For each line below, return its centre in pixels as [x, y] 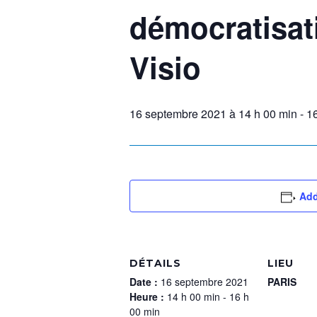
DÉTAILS [155, 263]
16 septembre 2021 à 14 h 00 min [213, 114]
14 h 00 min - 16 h [208, 296]
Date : [145, 282]
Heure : [148, 296]
